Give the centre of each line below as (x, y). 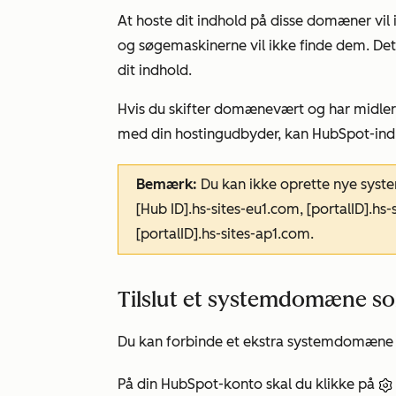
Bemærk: (167, 184)
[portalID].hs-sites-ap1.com (223, 234)
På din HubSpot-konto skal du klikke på (248, 384)
